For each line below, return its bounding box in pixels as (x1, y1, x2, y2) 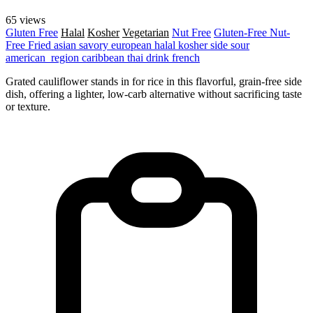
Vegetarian (122, 26, 169, 38)
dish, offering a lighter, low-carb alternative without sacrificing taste (6, 87, 302, 100)
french (172, 51, 200, 64)
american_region (6, 51, 82, 64)
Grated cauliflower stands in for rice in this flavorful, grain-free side (6, 75, 302, 87)
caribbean (82, 51, 127, 64)
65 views (6, 13, 45, 26)
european (111, 38, 154, 51)
